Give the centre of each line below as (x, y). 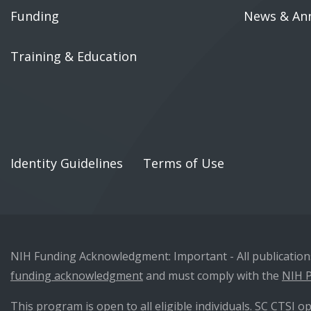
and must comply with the (212, 276)
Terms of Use (184, 163)
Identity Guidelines (67, 163)
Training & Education (74, 57)
